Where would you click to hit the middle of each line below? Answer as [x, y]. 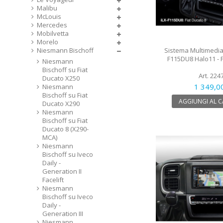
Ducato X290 [61, 104]
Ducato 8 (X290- [65, 129]
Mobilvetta [53, 33]
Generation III [63, 214]
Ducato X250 [61, 78]
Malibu [47, 8]
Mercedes [52, 25]
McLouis [49, 16]
